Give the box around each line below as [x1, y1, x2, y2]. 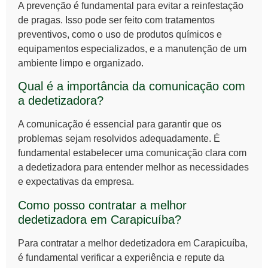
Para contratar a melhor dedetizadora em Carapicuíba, [18, 237, 248, 248]
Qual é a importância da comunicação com [18, 80, 245, 93]
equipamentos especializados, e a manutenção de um [18, 43, 246, 54]
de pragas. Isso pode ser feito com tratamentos [18, 14, 215, 25]
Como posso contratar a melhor [18, 198, 187, 212]
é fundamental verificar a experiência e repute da [18, 252, 224, 263]
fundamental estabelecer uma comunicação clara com [18, 148, 246, 159]
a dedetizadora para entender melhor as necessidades [18, 162, 249, 173]
